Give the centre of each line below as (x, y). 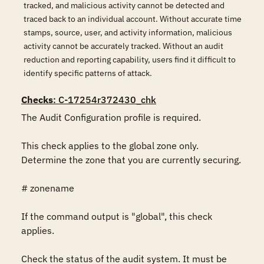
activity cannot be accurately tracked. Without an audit (123, 46)
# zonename (48, 188)
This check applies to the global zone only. (110, 146)
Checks (37, 100)
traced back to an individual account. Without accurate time (133, 19)
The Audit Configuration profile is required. (111, 117)
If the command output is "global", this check (117, 216)
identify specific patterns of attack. (88, 73)
